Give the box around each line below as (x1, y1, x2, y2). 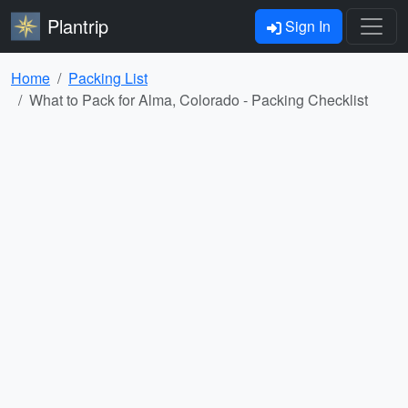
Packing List (68, 67, 148, 88)
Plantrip (47, 13, 108, 39)
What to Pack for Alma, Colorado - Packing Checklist (29, 89, 368, 110)
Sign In (281, 15, 331, 36)
